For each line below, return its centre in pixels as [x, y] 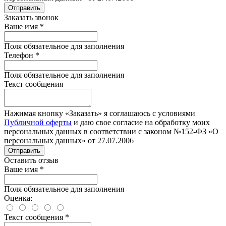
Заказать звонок [31, 17]
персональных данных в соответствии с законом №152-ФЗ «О [111, 131]
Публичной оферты [38, 122]
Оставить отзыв [31, 160]
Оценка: [18, 198]
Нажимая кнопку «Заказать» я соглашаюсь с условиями [100, 113]
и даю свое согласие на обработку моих [141, 122]
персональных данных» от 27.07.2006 [69, 140]
